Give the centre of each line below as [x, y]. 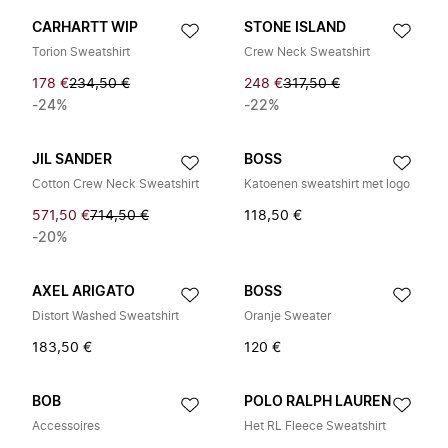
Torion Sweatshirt [81, 52]
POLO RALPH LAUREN [317, 402]
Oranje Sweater [287, 316]
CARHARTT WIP [85, 28]
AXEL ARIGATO [83, 292]
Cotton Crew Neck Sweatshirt [115, 184]
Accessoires [66, 426]
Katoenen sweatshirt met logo [327, 184]
